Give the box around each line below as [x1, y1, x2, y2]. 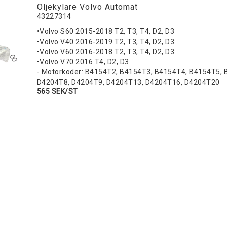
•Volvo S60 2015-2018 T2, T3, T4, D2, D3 [36, 27, 175, 36]
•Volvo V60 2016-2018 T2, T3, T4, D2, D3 [36, 48, 175, 56]
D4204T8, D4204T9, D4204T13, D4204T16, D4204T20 [36, 78, 220, 87]
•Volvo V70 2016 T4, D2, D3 [36, 58, 129, 66]
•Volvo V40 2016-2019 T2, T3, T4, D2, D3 [36, 37, 175, 46]
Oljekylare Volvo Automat [36, 2, 138, 12]
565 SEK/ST [36, 87, 78, 96]
